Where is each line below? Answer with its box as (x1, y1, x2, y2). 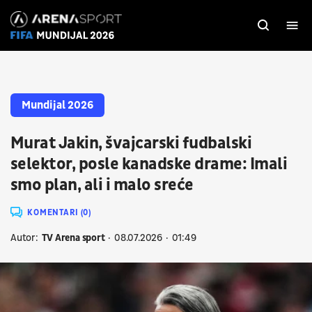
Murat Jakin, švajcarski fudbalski (10, 133, 252, 154)
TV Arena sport (41, 232, 105, 244)
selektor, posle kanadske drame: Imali (10, 154, 288, 175)
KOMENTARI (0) (27, 208, 92, 218)
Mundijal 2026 (22, 98, 93, 112)
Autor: (10, 232, 38, 244)
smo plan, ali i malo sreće (10, 175, 194, 196)
